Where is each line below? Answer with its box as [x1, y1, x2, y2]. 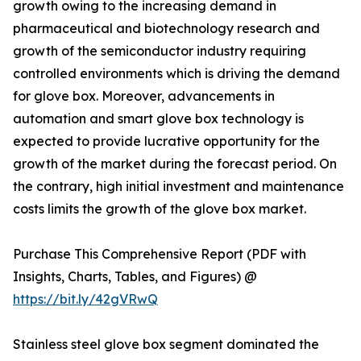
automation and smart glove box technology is [13, 110, 304, 127]
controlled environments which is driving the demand [13, 65, 340, 82]
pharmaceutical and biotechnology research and [13, 20, 320, 37]
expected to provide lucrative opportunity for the [13, 133, 320, 150]
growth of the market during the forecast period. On [13, 156, 337, 172]
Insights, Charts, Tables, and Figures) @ [13, 268, 257, 285]
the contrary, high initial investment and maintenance [13, 178, 344, 195]
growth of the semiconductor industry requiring [13, 43, 306, 60]
